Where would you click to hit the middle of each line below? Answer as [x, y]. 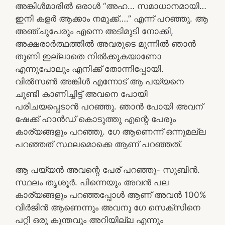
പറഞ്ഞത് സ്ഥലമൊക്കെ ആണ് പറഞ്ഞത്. [99, 144]
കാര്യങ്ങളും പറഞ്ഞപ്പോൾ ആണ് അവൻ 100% [111, 195]
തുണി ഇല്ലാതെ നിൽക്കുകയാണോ [88, 56]
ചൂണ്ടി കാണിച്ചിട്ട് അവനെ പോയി [81, 94]
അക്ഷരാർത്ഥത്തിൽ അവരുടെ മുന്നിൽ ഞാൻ [105, 44]
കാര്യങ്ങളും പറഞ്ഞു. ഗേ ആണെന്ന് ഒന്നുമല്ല [110, 132]
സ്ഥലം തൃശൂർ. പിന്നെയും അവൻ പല [92, 182]
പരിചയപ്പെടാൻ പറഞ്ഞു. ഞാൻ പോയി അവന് [109, 106]
